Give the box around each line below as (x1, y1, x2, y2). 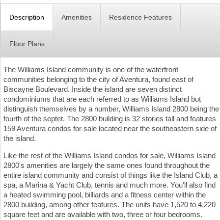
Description (9, 13, 44, 22)
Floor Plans (9, 40, 45, 48)
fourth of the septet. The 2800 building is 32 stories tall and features (3, 114, 216, 123)
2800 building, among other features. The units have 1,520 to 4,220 (3, 200, 216, 209)
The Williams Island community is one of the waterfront (3, 65, 178, 74)
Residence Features (109, 13, 172, 22)
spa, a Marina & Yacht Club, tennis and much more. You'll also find (3, 181, 216, 190)
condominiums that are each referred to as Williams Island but (3, 95, 201, 104)
